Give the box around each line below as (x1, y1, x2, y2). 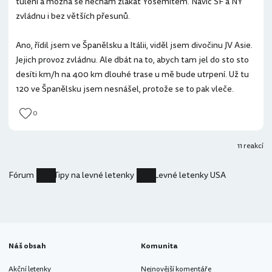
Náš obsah (8, 241, 46, 251)
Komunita (141, 241, 178, 251)
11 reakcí (237, 141, 263, 151)
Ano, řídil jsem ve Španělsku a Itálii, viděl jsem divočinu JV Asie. (16, 39, 253, 52)
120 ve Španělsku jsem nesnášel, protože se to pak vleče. (16, 83, 234, 95)
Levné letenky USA (154, 169, 226, 182)
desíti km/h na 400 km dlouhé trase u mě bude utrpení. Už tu (16, 68, 249, 81)
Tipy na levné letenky (53, 169, 134, 182)
